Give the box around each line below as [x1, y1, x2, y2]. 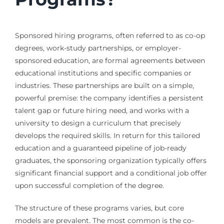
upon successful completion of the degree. [14, 180, 164, 190]
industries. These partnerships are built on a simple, [14, 80, 194, 90]
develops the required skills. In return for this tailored [14, 130, 200, 140]
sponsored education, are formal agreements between [14, 55, 205, 65]
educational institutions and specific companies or [14, 68, 191, 77]
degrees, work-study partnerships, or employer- [14, 43, 181, 52]
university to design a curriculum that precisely [14, 118, 181, 127]
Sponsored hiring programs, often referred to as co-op [14, 30, 205, 40]
